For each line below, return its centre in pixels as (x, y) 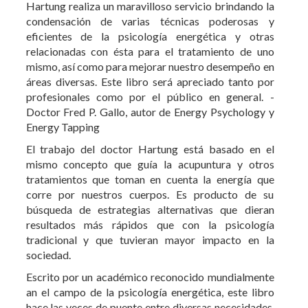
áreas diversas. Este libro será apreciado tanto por (150, 23)
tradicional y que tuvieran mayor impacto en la (150, 181)
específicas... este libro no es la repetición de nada (150, 279)
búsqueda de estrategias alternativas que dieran (150, 151)
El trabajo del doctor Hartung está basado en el (150, 91)
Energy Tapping (63, 69)
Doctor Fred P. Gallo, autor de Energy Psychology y (150, 54)
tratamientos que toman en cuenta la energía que (150, 121)
